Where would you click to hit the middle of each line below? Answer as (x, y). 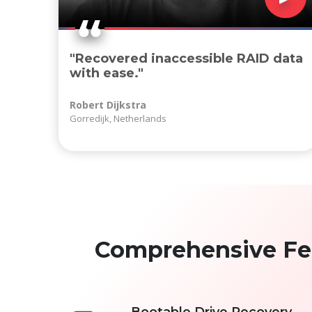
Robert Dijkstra (108, 105)
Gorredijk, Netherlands (118, 119)
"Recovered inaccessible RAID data (186, 59)
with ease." (106, 73)
